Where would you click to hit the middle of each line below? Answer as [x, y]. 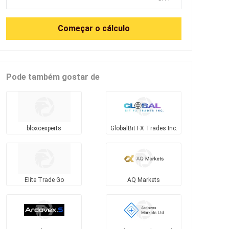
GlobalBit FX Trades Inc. [144, 128]
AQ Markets [144, 180]
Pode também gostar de [53, 77]
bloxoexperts [44, 128]
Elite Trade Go [44, 180]
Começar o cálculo [94, 28]
